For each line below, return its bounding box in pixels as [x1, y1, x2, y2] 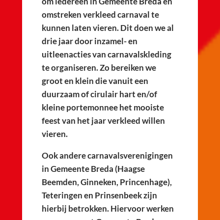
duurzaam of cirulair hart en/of [41, 89, 157, 99]
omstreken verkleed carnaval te [41, 9, 159, 20]
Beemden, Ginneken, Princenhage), [41, 177, 172, 187]
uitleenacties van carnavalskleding [41, 49, 171, 59]
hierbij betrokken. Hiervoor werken [41, 203, 174, 214]
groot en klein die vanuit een [41, 76, 148, 86]
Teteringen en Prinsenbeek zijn [41, 190, 157, 200]
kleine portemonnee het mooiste [41, 102, 164, 112]
